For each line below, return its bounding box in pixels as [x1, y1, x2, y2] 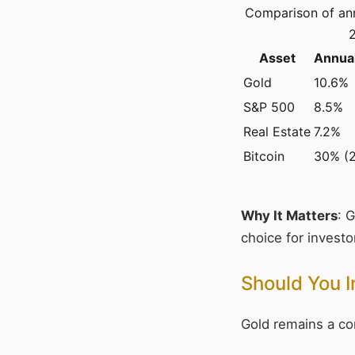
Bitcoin [243, 148, 284, 165]
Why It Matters [241, 208, 338, 224]
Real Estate [243, 124, 311, 140]
